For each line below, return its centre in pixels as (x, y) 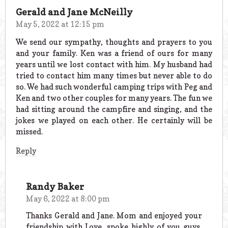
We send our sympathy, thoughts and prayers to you (114, 42)
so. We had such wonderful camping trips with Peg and (114, 87)
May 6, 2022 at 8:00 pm (68, 198)
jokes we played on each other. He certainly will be (114, 120)
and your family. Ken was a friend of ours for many (114, 53)
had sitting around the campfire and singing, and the (114, 109)
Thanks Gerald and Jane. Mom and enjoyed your (114, 216)
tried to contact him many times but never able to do (114, 75)
